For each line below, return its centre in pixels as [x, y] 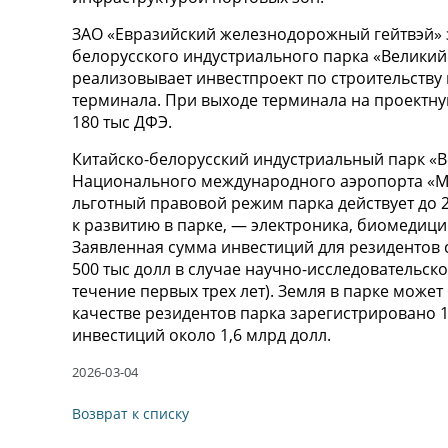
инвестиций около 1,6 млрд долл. [201, 335]
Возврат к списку [130, 414]
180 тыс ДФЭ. [122, 122]
